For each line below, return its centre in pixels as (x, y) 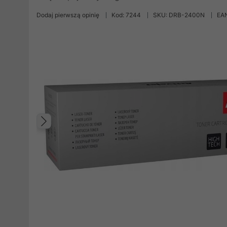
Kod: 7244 (126, 15)
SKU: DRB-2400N (179, 15)
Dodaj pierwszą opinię (68, 15)
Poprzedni (82, 131)
